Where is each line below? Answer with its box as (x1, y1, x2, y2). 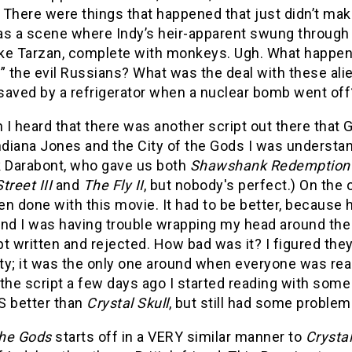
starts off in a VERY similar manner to (51, 328, 306, 345)
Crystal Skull (86, 294, 169, 311)
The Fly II (82, 176, 144, 193)
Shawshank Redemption (189, 156, 350, 174)
